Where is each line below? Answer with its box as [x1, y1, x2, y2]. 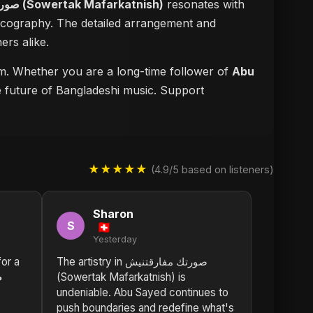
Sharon [93, 207, 133, 221]
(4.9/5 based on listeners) [151, 163, 274, 175]
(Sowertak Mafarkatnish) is [57, 270, 186, 284]
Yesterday [93, 234, 137, 245]
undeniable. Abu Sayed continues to [57, 286, 228, 299]
